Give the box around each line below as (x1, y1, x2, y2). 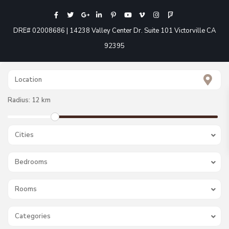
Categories (15, 212, 51, 221)
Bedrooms (15, 157, 48, 167)
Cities (15, 130, 34, 140)
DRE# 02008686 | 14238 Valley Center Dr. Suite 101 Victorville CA (13, 26, 216, 35)
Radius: (8, 96, 32, 105)
